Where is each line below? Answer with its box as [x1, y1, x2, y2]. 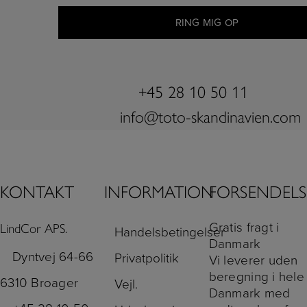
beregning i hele [208, 269, 304, 284]
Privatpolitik [114, 250, 180, 266]
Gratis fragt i [208, 219, 280, 235]
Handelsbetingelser [114, 224, 225, 240]
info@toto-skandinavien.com [120, 107, 301, 127]
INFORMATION [104, 181, 214, 202]
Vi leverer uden [208, 252, 298, 268]
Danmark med [208, 285, 291, 301]
